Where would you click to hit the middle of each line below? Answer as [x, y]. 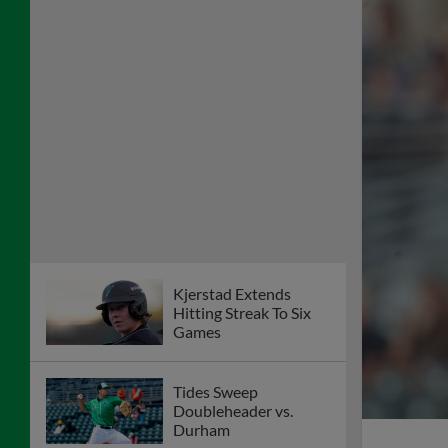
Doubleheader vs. [233, 411]
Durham [201, 430]
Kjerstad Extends [232, 293]
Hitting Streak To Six [242, 312]
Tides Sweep [215, 392]
